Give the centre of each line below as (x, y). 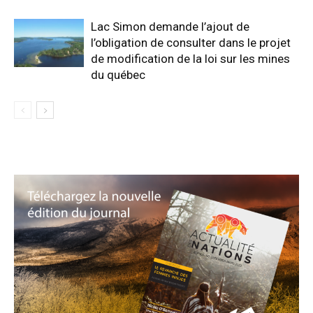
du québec (118, 74)
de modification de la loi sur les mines (190, 58)
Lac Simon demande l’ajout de (170, 26)
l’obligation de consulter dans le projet (191, 42)
